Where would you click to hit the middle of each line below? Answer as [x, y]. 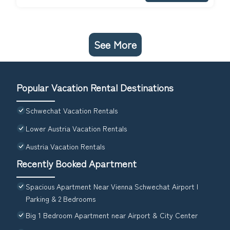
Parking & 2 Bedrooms [61, 199]
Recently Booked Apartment [76, 163]
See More [115, 45]
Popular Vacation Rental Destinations [95, 87]
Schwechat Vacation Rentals [72, 111]
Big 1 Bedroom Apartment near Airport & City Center [112, 215]
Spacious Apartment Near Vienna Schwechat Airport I [112, 187]
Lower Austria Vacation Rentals [76, 129]
